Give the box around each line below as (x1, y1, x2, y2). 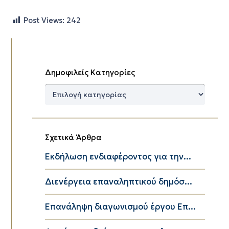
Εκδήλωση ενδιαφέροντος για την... (44, 151, 191, 162)
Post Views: (23, 15, 64, 25)
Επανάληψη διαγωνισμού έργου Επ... (44, 201, 196, 212)
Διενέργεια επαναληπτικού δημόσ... (44, 176, 192, 187)
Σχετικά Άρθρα (44, 132, 102, 142)
